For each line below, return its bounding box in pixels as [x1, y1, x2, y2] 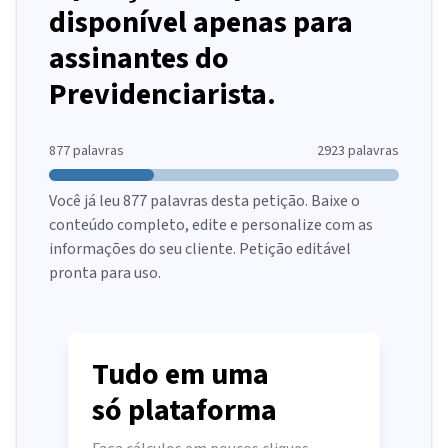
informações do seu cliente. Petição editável [49, 238, 351, 260]
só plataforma [92, 389, 277, 432]
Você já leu [49, 190, 123, 212]
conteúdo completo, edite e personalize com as [49, 214, 373, 236]
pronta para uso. [49, 262, 161, 284]
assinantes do [49, 37, 229, 80]
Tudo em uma [92, 353, 269, 396]
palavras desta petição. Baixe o [147, 190, 360, 212]
